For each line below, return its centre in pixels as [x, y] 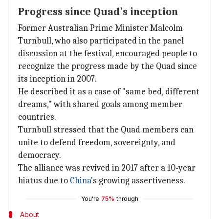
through [127, 199]
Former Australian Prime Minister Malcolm [100, 28]
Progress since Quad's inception [98, 12]
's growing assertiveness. [138, 181]
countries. [37, 117]
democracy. [40, 155]
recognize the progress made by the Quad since [108, 66]
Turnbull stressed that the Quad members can [106, 130]
